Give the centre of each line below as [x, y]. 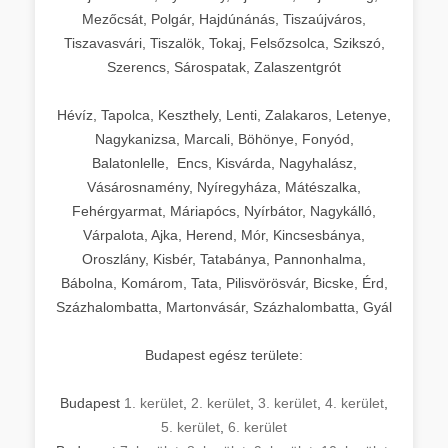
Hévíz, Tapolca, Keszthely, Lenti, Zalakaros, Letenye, [224, 114]
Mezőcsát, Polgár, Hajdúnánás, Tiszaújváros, [224, 18]
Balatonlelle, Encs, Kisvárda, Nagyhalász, [224, 162]
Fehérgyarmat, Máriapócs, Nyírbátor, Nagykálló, [224, 210]
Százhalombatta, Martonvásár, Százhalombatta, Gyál [224, 306]
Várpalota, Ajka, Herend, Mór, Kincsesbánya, [224, 234]
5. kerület [190, 426]
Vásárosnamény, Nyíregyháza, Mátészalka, [224, 186]
